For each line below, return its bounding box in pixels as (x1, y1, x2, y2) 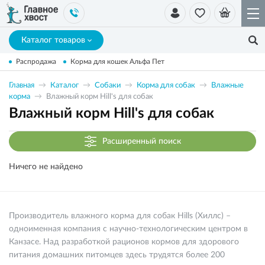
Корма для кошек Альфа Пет (70, 58, 164, 65)
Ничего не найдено (9, 163, 83, 171)
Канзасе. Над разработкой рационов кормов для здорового (9, 238, 239, 246)
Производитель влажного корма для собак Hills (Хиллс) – (9, 212, 231, 220)
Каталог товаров (21, 36, 85, 44)
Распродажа (16, 58, 56, 65)
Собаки (95, 82, 121, 89)
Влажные (211, 82, 244, 89)
